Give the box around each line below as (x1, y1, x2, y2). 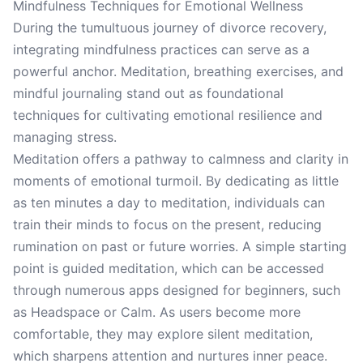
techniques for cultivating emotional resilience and (13, 107, 322, 123)
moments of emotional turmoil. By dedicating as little (13, 173, 339, 189)
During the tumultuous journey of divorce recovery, (13, 19, 327, 36)
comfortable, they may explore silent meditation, (13, 326, 313, 342)
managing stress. (13, 129, 117, 145)
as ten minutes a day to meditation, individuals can (13, 194, 325, 211)
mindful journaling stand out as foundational (13, 85, 284, 101)
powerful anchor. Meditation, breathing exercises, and (13, 63, 344, 79)
